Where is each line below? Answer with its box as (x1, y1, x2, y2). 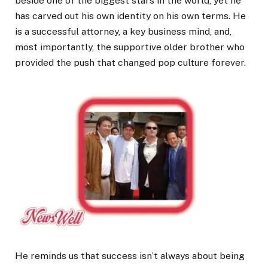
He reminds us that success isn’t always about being (15, 249, 245, 261)
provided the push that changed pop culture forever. (15, 56, 246, 68)
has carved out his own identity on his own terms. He (15, 10, 246, 22)
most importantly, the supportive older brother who (15, 41, 245, 53)
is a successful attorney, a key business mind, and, (15, 25, 232, 37)
